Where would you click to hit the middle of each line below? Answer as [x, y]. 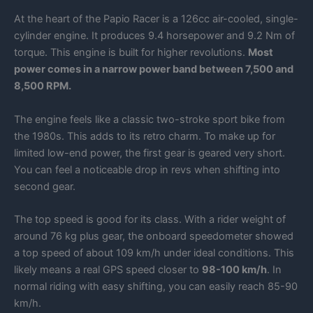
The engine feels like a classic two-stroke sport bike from [150, 119]
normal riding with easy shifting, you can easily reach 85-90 [156, 287]
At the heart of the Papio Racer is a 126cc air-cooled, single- [156, 19]
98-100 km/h [234, 270]
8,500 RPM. [43, 86]
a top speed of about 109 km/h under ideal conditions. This [154, 253]
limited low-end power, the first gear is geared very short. [150, 153]
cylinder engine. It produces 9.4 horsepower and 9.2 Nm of [154, 36]
